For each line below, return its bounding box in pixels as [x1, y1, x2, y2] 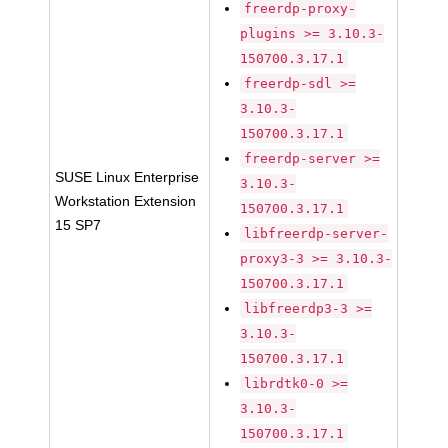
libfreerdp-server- [244, 226, 389, 241]
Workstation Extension [55, 193, 197, 209]
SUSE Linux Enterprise [55, 169, 200, 185]
